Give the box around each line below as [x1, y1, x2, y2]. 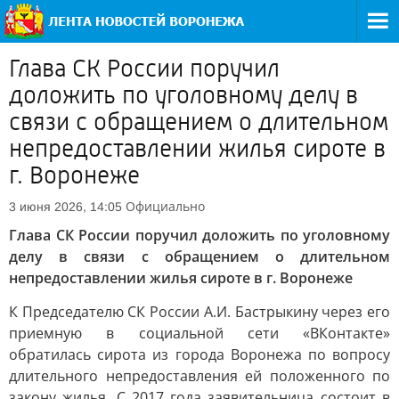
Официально [126, 198, 205, 215]
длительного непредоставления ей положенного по [9, 366, 390, 386]
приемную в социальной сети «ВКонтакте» [9, 323, 390, 343]
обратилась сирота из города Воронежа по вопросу [9, 345, 390, 364]
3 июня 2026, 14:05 [9, 199, 122, 214]
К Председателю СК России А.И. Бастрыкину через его [9, 302, 390, 322]
